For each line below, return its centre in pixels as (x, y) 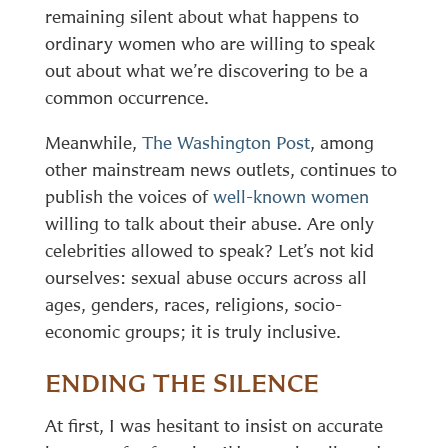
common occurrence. (126, 97)
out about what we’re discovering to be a (206, 70)
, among (341, 142)
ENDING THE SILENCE (181, 382)
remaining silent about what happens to (201, 16)
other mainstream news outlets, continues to (220, 169)
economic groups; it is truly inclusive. (192, 331)
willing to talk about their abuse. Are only (209, 223)
